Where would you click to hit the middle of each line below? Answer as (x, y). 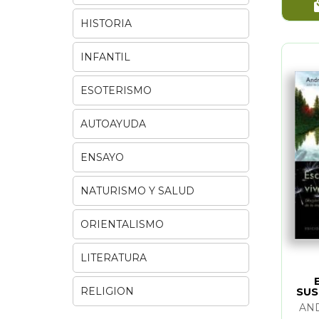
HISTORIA (106, 23)
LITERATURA (114, 257)
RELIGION (107, 291)
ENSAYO (102, 157)
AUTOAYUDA (113, 124)
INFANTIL (105, 57)
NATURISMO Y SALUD (137, 190)
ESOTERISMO (116, 90)
